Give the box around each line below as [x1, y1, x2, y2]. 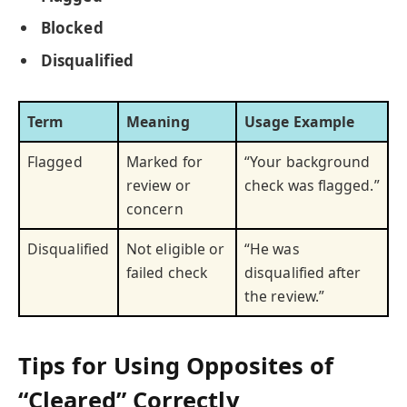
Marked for [126, 151, 203, 172]
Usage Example [244, 111, 355, 132]
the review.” [244, 285, 325, 306]
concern [126, 198, 184, 219]
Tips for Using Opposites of [18, 350, 334, 382]
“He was [244, 238, 300, 259]
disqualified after [244, 262, 362, 283]
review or [126, 174, 191, 195]
